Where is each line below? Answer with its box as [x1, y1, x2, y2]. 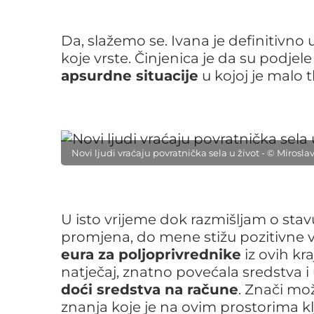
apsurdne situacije [61, 67, 198, 84]
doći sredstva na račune [61, 281, 238, 298]
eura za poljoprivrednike [61, 246, 241, 263]
